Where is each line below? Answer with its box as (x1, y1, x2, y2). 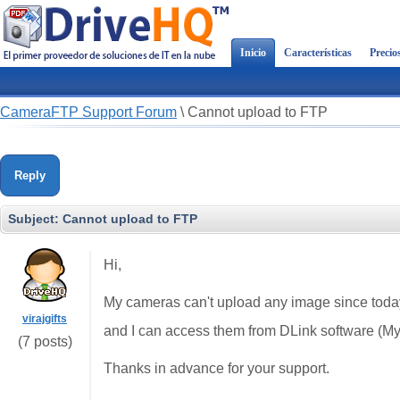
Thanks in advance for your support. (104, 361, 329, 376)
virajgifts (22, 312, 67, 325)
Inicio (240, 46, 266, 59)
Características (284, 46, 352, 59)
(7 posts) (17, 334, 72, 349)
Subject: (8, 212, 62, 226)
